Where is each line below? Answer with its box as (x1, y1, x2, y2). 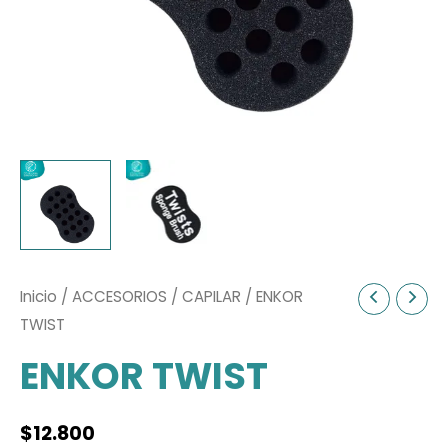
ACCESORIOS (72, 286, 167, 308)
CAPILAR (182, 286, 241, 308)
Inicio (20, 286, 57, 308)
